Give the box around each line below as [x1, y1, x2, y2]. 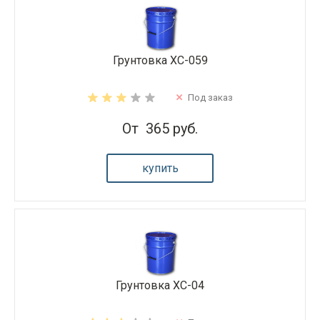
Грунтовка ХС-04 [116, 278, 204, 292]
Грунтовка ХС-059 [112, 53, 208, 67]
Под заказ [187, 91, 233, 103]
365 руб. [146, 119, 198, 137]
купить [141, 161, 179, 175]
